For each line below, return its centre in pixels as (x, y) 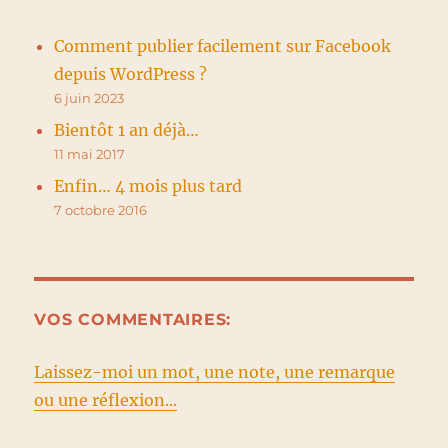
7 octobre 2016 (101, 210)
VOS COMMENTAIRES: (133, 320)
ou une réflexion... (106, 400)
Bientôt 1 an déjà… (127, 130)
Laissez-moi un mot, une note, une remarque (215, 372)
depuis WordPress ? (131, 74)
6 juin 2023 (89, 98)
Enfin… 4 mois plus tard (148, 186)
